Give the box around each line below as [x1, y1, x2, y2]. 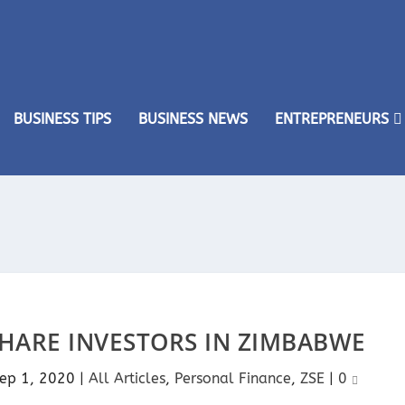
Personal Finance [174, 370, 292, 387]
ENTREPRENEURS [275, 110, 390, 127]
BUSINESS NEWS [138, 110, 249, 127]
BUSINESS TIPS [14, 110, 112, 127]
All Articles [89, 370, 166, 387]
